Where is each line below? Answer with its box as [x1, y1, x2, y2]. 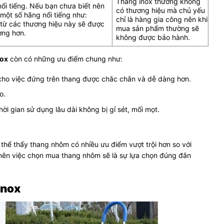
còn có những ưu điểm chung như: [8, 54, 122, 63]
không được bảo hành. [116, 32, 190, 41]
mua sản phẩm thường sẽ [116, 23, 199, 32]
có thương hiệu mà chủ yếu [116, 5, 205, 14]
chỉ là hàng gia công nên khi [116, 14, 207, 23]
